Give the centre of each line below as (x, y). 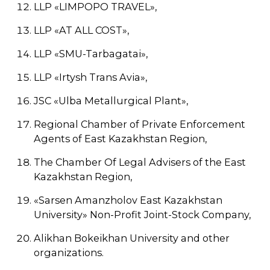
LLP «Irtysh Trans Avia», (90, 77)
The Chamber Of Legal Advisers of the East (140, 162)
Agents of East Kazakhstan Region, (120, 139)
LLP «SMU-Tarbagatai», (91, 54)
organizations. (69, 253)
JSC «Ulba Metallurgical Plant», (111, 101)
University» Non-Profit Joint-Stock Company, (142, 215)
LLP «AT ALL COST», (81, 30)
